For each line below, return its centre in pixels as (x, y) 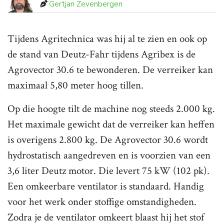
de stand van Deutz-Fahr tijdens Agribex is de (101, 54)
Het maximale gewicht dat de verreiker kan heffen (111, 124)
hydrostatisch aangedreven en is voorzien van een (109, 155)
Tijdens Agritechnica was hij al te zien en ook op (107, 39)
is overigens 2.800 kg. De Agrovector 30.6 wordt (108, 140)
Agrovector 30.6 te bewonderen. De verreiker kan (110, 70)
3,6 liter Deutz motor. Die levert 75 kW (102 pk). (108, 171)
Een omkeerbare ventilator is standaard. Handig (106, 186)
